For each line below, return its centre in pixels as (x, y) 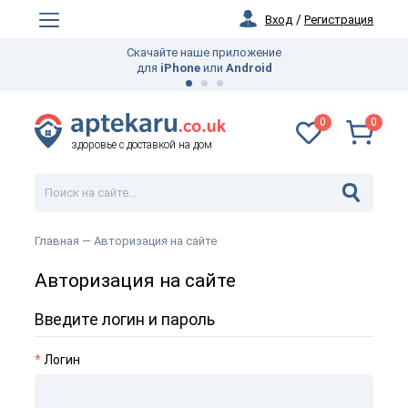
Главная (57, 241)
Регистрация (339, 19)
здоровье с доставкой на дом (142, 145)
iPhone (180, 68)
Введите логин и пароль (125, 320)
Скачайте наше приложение (204, 52)
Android (249, 68)
